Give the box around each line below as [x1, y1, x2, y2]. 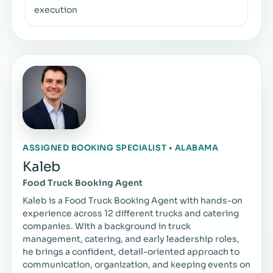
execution [34, 4, 77, 15]
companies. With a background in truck [23, 220, 191, 232]
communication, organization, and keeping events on [23, 258, 250, 270]
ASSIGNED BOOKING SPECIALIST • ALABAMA [23, 142, 219, 153]
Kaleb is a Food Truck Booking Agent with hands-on [23, 194, 243, 206]
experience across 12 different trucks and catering [23, 207, 239, 219]
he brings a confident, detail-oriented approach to [23, 246, 239, 257]
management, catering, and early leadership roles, [23, 233, 239, 244]
